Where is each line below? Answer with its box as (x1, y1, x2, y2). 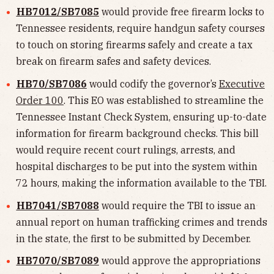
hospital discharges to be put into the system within (16, 160, 257, 172)
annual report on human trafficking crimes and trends (16, 215, 267, 228)
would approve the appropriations (98, 254, 261, 267)
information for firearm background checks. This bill (16, 127, 259, 139)
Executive (218, 77, 265, 90)
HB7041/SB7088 (16, 199, 99, 212)
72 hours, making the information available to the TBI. (16, 176, 267, 189)
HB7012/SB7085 (16, 6, 99, 18)
